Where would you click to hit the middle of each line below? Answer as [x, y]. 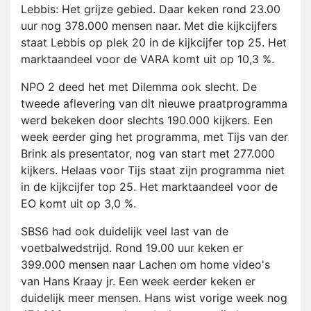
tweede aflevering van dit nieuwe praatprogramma [154, 104]
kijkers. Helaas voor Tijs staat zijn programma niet [153, 170]
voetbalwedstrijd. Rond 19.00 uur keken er [132, 248]
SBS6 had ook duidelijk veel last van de [125, 232]
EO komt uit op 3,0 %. [78, 204]
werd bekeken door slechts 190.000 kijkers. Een [147, 120]
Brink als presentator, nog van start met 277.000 [148, 154]
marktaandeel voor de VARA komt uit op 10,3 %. [148, 59]
